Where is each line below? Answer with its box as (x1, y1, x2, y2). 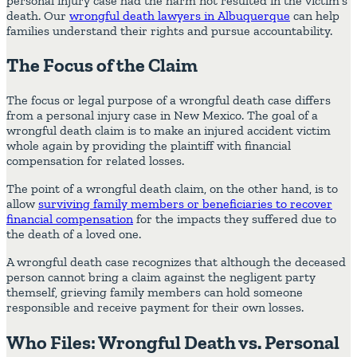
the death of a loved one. (6, 226, 144, 242)
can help (290, 7, 339, 23)
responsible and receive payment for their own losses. (6, 300, 304, 316)
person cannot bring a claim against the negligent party (6, 269, 316, 285)
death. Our (6, 7, 69, 23)
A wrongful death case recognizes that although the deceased (6, 254, 346, 270)
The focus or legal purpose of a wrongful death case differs (6, 92, 331, 108)
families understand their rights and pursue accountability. (6, 22, 332, 38)
